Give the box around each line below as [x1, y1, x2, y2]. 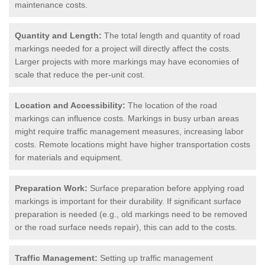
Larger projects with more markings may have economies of [15, 56, 239, 66]
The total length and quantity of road [102, 30, 240, 40]
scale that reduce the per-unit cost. [15, 69, 145, 79]
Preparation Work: [15, 183, 88, 193]
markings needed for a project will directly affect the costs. [15, 43, 231, 53]
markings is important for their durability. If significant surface [15, 196, 241, 206]
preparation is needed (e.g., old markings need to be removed [15, 209, 247, 219]
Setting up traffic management [98, 253, 213, 263]
